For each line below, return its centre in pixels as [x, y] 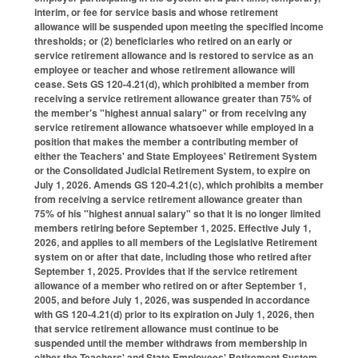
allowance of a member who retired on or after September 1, [170, 286]
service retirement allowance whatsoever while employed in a [174, 127]
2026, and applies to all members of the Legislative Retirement [176, 243]
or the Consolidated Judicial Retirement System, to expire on [172, 171]
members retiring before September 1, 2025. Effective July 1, [173, 228]
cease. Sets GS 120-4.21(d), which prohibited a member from [172, 84]
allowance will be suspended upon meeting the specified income [179, 27]
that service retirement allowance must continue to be [157, 329]
